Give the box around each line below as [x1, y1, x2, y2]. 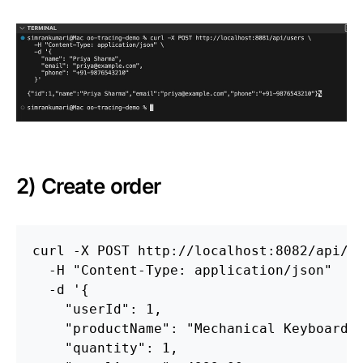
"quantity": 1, [32, 340, 178, 357]
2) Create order [16, 173, 161, 199]
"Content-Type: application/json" [73, 263, 332, 279]
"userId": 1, [32, 301, 162, 318]
